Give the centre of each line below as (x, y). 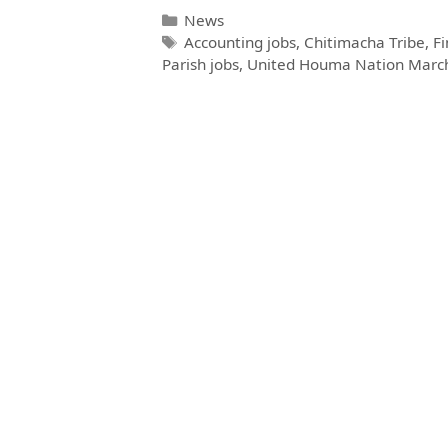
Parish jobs (200, 63)
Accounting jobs (240, 41)
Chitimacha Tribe (365, 41)
